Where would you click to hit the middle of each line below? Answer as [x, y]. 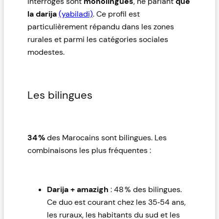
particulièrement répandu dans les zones [101, 26]
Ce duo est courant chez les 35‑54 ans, [116, 202]
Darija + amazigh [78, 190]
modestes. [46, 52]
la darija [43, 14]
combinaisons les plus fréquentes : [89, 150]
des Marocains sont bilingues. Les [106, 137]
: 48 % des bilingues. [145, 190]
